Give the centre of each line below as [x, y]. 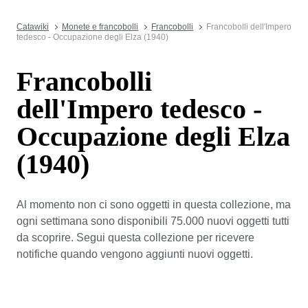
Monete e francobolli [100, 27]
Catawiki [33, 27]
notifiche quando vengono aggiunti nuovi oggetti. [135, 254]
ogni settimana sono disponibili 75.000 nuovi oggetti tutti [153, 221]
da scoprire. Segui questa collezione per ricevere [135, 237]
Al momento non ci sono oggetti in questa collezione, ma [154, 204]
